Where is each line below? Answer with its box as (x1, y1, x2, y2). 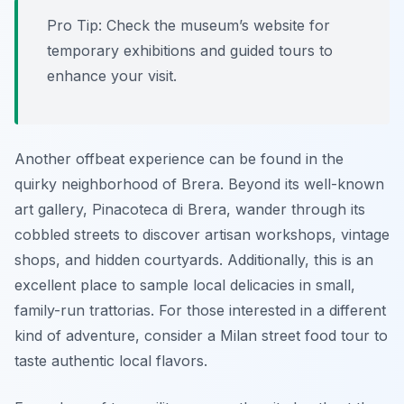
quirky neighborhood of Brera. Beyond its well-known (14, 175, 384, 194)
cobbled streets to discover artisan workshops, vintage (14, 225, 390, 244)
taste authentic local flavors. (14, 352, 207, 371)
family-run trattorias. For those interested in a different (14, 301, 386, 320)
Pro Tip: (47, 16, 102, 35)
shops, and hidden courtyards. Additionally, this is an (14, 251, 373, 270)
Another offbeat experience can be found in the (14, 150, 344, 169)
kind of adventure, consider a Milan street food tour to (14, 326, 388, 345)
